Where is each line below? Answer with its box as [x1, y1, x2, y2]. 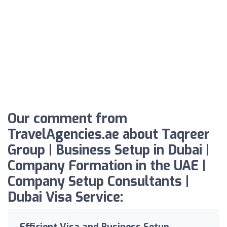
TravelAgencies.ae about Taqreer [8, 125, 210, 143]
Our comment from [8, 109, 127, 128]
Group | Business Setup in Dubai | [8, 141, 209, 159]
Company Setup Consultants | [8, 172, 189, 191]
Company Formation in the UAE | [8, 157, 206, 175]
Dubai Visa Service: [8, 188, 123, 206]
